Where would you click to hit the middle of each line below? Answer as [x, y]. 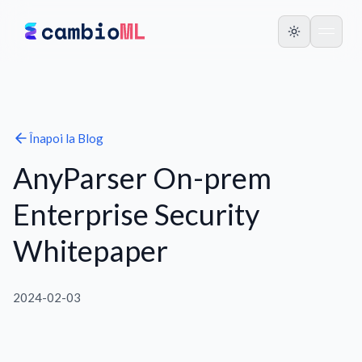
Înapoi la [52, 138]
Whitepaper [90, 250]
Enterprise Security [136, 214]
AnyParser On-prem [142, 178]
